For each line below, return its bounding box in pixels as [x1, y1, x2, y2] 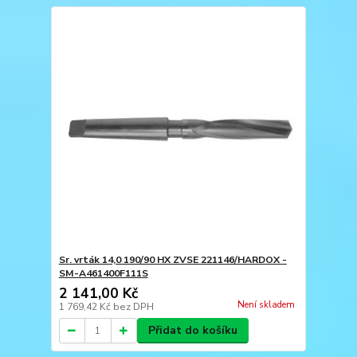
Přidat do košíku [147, 323, 237, 338]
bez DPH [112, 300, 154, 313]
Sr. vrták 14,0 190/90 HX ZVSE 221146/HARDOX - [58, 253, 287, 266]
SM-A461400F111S [58, 267, 148, 280]
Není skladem [237, 299, 295, 312]
